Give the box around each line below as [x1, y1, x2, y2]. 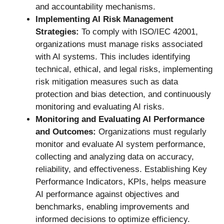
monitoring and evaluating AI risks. [35, 101, 164, 111]
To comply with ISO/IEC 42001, [79, 26, 198, 36]
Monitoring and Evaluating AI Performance [35, 114, 204, 124]
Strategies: [35, 26, 79, 36]
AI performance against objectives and [35, 189, 179, 199]
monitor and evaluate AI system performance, [35, 139, 205, 149]
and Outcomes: [35, 126, 98, 136]
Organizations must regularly [98, 126, 206, 136]
